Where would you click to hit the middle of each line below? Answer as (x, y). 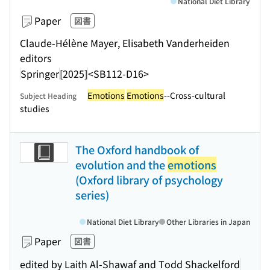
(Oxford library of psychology (149, 180)
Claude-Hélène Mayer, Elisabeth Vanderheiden (125, 43)
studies (35, 108)
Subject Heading (48, 96)
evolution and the (121, 165)
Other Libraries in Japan (208, 221)
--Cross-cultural (195, 95)
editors (36, 58)
